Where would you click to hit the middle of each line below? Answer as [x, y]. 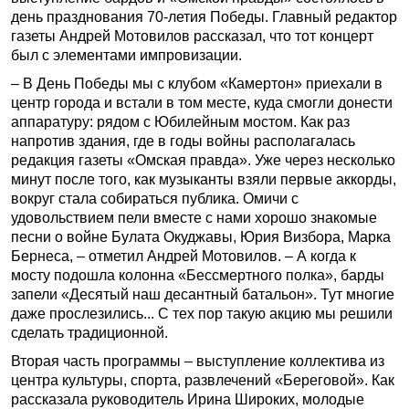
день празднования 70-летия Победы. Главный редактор [204, 17]
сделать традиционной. [89, 333]
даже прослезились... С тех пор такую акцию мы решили [202, 314]
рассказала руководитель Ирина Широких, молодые [188, 399]
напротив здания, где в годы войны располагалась [183, 141]
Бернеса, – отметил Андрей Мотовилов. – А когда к [184, 256]
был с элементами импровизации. [126, 55]
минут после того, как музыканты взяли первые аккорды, [204, 179]
